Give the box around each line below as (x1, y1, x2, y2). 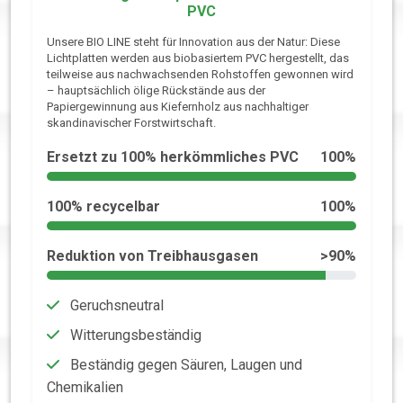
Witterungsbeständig (67, 327, 201, 345)
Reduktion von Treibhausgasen (47, 247, 258, 265)
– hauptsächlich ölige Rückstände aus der (47, 84, 265, 98)
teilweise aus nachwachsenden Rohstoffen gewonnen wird (47, 67, 354, 82)
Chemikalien (47, 379, 123, 397)
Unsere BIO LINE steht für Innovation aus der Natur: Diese (47, 35, 340, 49)
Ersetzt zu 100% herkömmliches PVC (47, 148, 299, 166)
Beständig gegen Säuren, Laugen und (67, 356, 302, 374)
